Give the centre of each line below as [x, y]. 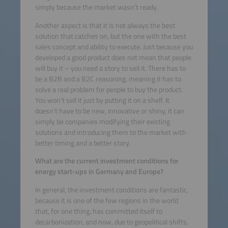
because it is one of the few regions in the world [106, 200]
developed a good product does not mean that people [113, 57]
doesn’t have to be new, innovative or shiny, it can [109, 111]
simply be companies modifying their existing [102, 121]
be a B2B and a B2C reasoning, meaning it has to [108, 79]
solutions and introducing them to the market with [110, 132]
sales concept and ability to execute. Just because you [114, 47]
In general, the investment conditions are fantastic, [111, 190]
